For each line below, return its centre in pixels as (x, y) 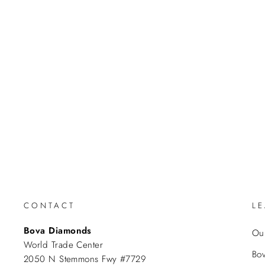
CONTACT (50, 206)
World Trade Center (64, 245)
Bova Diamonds (58, 231)
